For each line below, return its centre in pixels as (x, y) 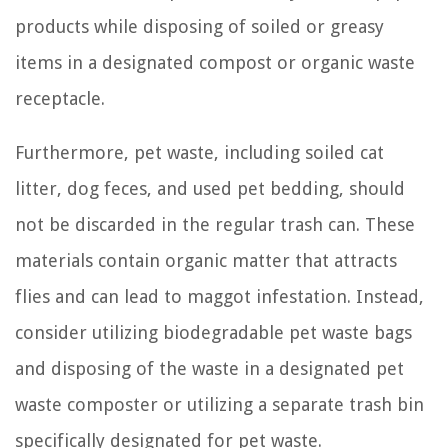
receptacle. (60, 99)
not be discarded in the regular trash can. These (215, 225)
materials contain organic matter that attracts (206, 261)
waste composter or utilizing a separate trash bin (219, 405)
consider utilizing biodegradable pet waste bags (213, 333)
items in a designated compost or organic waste (215, 63)
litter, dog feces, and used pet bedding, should (210, 189)
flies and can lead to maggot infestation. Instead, (219, 297)
